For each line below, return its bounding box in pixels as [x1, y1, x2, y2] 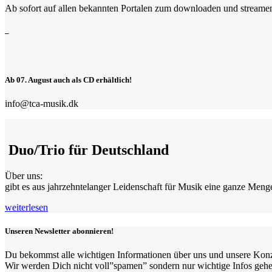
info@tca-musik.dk [5, 98, 81, 109]
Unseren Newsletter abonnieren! [5, 226, 114, 236]
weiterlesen [5, 202, 48, 212]
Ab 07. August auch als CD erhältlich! [5, 75, 132, 84]
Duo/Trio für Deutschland [5, 142, 169, 158]
